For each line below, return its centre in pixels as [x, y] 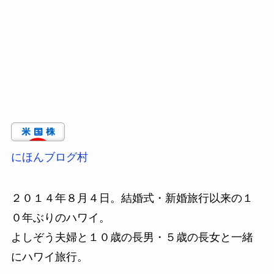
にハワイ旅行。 [49, 257]
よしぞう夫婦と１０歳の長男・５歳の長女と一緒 [132, 238]
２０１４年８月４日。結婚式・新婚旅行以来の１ [132, 198]
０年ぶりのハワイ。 [60, 218]
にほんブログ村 [49, 157]
